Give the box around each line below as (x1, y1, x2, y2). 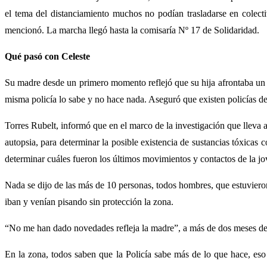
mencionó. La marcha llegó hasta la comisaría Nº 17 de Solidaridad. (5, 24, 259, 35)
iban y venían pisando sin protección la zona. (5, 196, 173, 207)
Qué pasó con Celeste (5, 51, 90, 61)
